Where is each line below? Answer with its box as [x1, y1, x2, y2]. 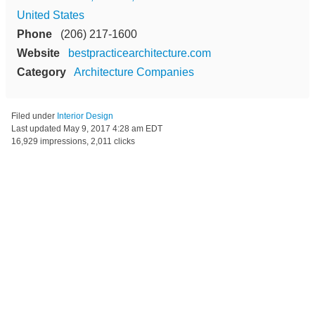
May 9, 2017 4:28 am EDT [63, 123, 162, 134]
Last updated [11, 123, 63, 134]
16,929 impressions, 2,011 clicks [11, 136, 135, 146]
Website [17, 46, 60, 59]
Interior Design [57, 110, 113, 121]
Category [17, 65, 66, 78]
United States [17, 8, 84, 21]
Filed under [11, 110, 57, 121]
